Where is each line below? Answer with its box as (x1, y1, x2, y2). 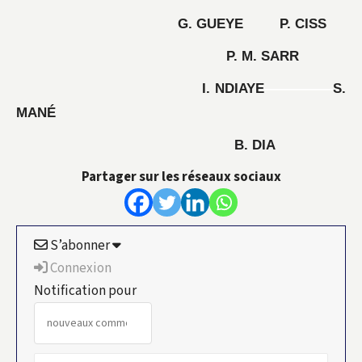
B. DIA (16, 137, 276, 153)
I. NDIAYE (16, 81, 264, 96)
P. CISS (280, 16, 326, 32)
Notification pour (34, 281, 137, 301)
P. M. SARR (16, 48, 299, 64)
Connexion (48, 259, 112, 278)
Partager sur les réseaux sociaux (81, 167, 281, 187)
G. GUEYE (16, 16, 280, 32)
